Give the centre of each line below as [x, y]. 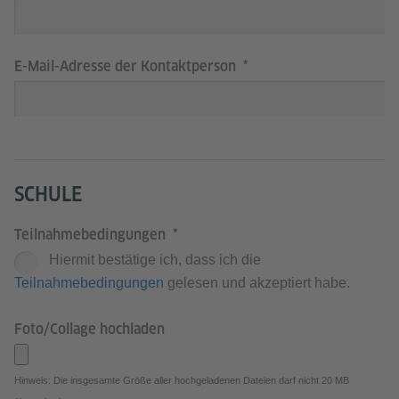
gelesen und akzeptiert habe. [257, 283]
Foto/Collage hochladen [90, 329]
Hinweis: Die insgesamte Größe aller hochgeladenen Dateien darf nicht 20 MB [182, 380]
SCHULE [48, 194]
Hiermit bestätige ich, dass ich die [155, 260]
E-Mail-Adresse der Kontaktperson [127, 66]
